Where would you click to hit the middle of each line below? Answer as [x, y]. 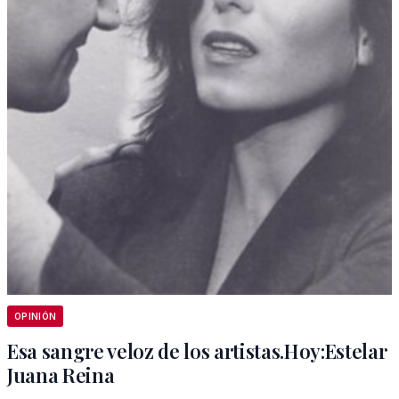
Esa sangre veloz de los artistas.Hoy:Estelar [197, 351]
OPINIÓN [36, 316]
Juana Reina [61, 375]
